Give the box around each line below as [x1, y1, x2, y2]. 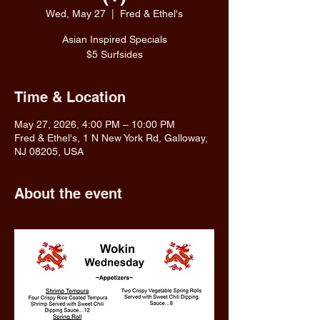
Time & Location [14, 89, 126, 106]
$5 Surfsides [86, 49, 143, 60]
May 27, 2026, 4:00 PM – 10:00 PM [14, 119, 175, 130]
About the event [14, 185, 122, 202]
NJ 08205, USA [14, 146, 84, 157]
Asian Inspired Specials [61, 34, 167, 45]
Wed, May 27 [46, 8, 106, 19]
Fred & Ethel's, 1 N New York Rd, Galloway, [14, 132, 208, 144]
